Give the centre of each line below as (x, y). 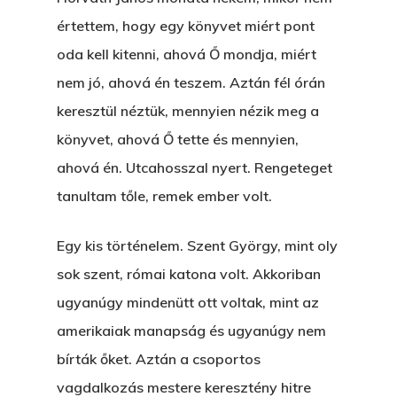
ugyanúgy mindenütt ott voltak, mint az (188, 302)
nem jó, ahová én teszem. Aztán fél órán (191, 82)
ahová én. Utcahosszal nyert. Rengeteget (195, 167)
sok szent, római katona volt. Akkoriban (189, 274)
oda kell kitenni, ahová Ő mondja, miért (187, 54)
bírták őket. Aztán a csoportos (159, 359)
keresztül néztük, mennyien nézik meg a (188, 111)
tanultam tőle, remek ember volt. (164, 196)
